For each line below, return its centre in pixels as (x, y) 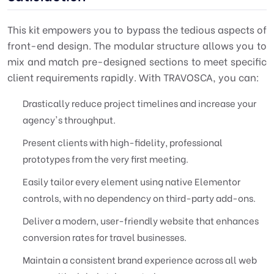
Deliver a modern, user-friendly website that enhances (141, 220)
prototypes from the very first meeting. (106, 158)
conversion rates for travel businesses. (105, 237)
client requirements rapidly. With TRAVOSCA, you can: (133, 77)
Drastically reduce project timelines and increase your (139, 103)
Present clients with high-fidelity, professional (123, 142)
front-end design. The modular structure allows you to (137, 45)
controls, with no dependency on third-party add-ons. (139, 198)
